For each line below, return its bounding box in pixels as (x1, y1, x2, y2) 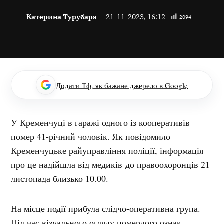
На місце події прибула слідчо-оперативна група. (11, 202, 201, 214)
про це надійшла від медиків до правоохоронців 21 (11, 158, 210, 170)
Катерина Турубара (26, 11, 97, 21)
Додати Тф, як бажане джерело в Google (56, 80, 188, 90)
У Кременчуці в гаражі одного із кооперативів (11, 116, 190, 128)
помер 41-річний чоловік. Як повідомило (11, 130, 171, 142)
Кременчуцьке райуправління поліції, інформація (11, 144, 204, 156)
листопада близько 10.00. (11, 172, 109, 184)
